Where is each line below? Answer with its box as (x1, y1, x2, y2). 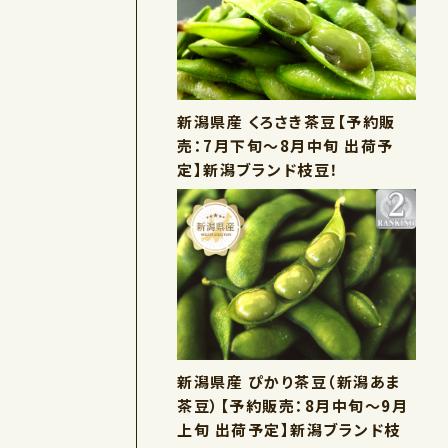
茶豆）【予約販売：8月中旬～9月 (177, 394, 408, 416)
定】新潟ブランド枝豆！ (177, 158, 340, 180)
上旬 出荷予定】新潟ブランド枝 (177, 418, 401, 440)
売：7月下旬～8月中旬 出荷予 (177, 134, 394, 156)
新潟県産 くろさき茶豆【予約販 (177, 110, 396, 132)
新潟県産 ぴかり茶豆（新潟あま (177, 370, 401, 392)
